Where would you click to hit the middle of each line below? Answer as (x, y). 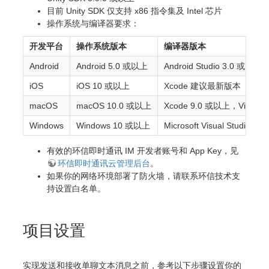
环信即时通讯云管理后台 (104, 163)
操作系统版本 (101, 46)
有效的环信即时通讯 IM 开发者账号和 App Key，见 (143, 150)
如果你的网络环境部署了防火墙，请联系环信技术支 (144, 176)
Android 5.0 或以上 (112, 66)
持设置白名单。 (76, 188)
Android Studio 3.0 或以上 (213, 66)
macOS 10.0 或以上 (114, 105)
